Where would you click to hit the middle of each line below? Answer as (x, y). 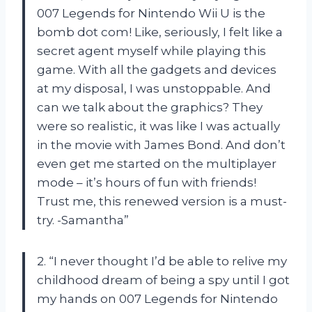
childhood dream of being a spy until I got (163, 280)
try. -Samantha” (83, 220)
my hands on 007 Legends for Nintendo (157, 298)
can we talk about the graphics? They (150, 107)
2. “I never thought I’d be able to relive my (162, 261)
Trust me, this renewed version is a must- (162, 201)
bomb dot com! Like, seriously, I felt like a (160, 32)
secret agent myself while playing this (151, 50)
